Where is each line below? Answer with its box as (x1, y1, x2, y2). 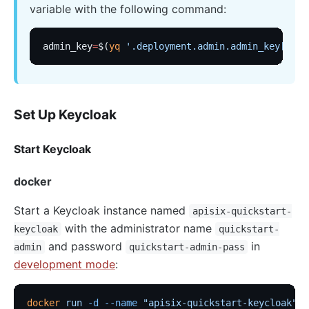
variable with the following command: (29, 1, 226, 16)
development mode (14, 257, 115, 272)
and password (44, 239, 126, 254)
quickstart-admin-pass (128, 241, 245, 253)
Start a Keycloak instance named (14, 203, 189, 218)
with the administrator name (61, 221, 215, 236)
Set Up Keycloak (14, 106, 117, 123)
